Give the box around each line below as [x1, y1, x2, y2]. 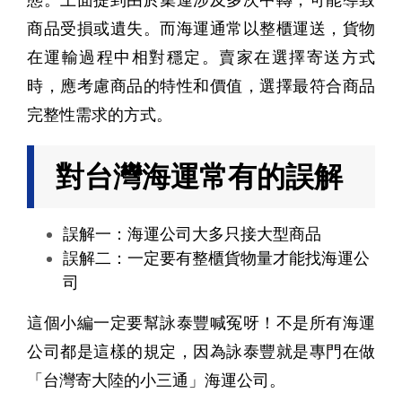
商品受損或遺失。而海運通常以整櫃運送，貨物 [27, 19, 375, 39]
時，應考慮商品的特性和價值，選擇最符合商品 [27, 76, 375, 96]
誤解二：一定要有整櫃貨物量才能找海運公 [63, 249, 370, 268]
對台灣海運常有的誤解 [56, 160, 343, 195]
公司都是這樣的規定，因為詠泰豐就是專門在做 [27, 342, 375, 362]
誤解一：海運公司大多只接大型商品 [63, 224, 321, 244]
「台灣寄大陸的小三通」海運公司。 [27, 371, 285, 390]
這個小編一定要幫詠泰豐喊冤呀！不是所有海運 [27, 313, 375, 333]
